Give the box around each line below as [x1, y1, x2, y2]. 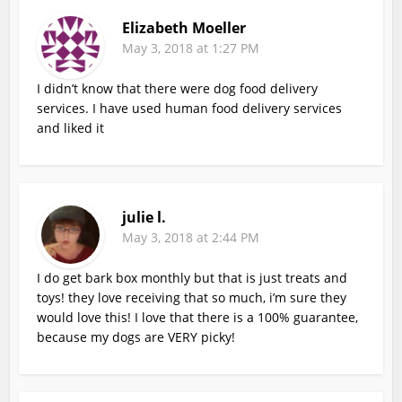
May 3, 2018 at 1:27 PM [122, 39, 260, 57]
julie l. [122, 206, 167, 227]
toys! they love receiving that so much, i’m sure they [37, 288, 347, 306]
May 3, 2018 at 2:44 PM [122, 228, 260, 246]
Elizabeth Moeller [122, 17, 247, 38]
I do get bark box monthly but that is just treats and [37, 268, 348, 286]
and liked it [37, 118, 105, 136]
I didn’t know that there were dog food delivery [37, 79, 319, 97]
